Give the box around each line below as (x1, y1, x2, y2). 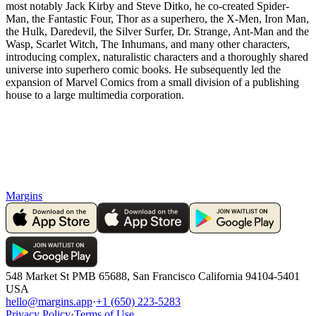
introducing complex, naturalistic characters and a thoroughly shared (6, 50, 308, 63)
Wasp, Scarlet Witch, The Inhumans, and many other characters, (6, 37, 290, 50)
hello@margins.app (6, 295, 92, 308)
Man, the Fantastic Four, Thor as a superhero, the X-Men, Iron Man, (6, 12, 309, 25)
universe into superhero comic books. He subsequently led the (6, 63, 281, 75)
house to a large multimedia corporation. (6, 88, 184, 101)
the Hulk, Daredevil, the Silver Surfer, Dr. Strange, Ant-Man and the (6, 25, 309, 37)
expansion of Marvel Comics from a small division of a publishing (6, 75, 299, 88)
